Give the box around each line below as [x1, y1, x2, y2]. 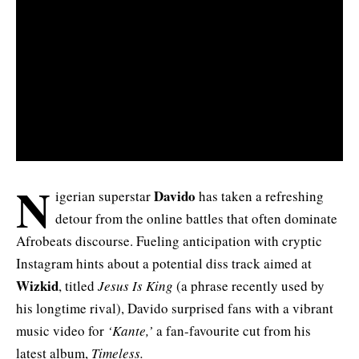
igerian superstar [54, 187, 154, 206]
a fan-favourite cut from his [156, 321, 311, 341]
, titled [58, 276, 98, 296]
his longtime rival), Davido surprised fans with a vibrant [16, 299, 333, 318]
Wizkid [16, 276, 58, 296]
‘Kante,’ [107, 321, 156, 341]
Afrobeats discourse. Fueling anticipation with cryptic [16, 232, 322, 251]
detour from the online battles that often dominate [54, 209, 337, 228]
